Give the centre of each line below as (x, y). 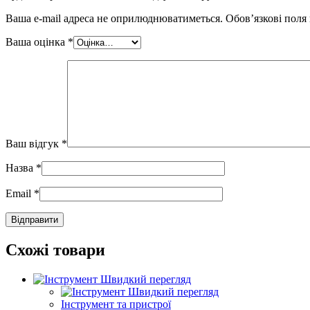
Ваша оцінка (37, 42)
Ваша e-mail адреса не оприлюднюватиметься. (114, 19)
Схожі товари (55, 250)
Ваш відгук (34, 144)
